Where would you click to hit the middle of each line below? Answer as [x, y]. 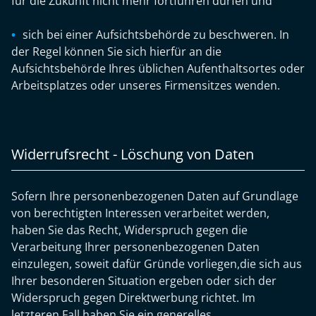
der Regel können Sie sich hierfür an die [116, 51]
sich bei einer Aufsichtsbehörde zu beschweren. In [156, 35]
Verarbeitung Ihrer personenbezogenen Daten [135, 247]
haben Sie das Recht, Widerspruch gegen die [129, 230]
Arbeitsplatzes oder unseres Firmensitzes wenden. [146, 85]
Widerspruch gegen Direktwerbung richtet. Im [133, 298]
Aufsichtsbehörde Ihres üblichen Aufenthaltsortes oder [158, 68]
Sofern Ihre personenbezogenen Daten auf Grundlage [155, 196]
